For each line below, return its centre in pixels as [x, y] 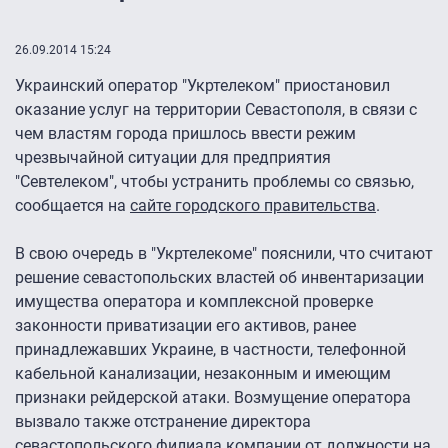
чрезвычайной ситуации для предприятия [173, 158]
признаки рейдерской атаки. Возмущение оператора [213, 398]
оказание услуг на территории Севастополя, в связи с [216, 110]
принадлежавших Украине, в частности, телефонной [210, 350]
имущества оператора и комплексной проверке [194, 302]
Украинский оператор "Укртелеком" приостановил [202, 86]
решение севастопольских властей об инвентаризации [219, 278]
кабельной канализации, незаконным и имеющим [203, 374]
